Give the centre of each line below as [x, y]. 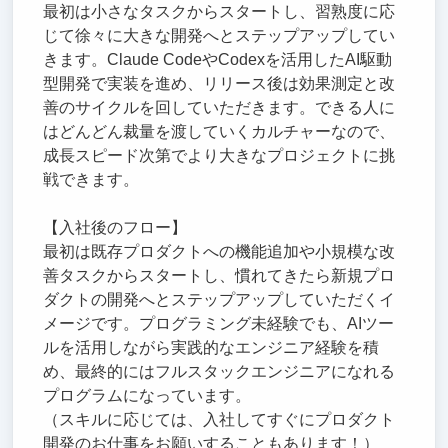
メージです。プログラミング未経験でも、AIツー [218, 323]
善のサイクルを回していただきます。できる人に [218, 107]
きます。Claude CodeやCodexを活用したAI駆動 [217, 59]
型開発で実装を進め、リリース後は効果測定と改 [218, 83]
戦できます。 [90, 179]
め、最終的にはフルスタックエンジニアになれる [218, 371]
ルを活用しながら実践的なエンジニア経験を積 [210, 347]
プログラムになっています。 [146, 395]
